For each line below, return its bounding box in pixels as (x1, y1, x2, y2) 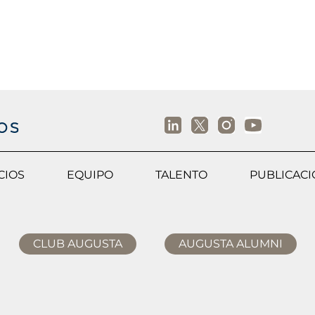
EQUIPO (67, 168, 113, 181)
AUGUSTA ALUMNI (178, 237, 283, 250)
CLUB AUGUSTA (32, 237, 122, 250)
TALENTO (155, 168, 207, 181)
